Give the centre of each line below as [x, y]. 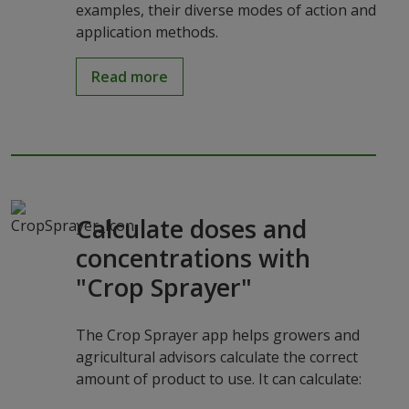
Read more [129, 76]
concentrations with [193, 257]
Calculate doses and [191, 228]
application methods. [147, 31]
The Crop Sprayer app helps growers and [217, 335]
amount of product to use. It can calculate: [218, 378]
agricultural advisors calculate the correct [216, 357]
